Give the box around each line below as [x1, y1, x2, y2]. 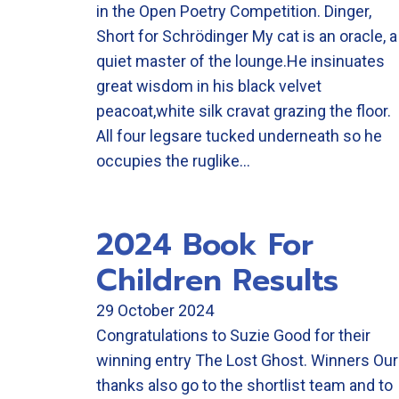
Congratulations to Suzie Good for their [96, 326, 370, 345]
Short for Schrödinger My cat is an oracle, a [96, 27, 397, 45]
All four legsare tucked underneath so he [96, 126, 382, 145]
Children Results [96, 257, 338, 303]
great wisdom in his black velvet [96, 77, 322, 95]
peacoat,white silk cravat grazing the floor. [96, 102, 391, 120]
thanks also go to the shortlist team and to [96, 376, 393, 395]
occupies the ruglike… [96, 151, 250, 170]
